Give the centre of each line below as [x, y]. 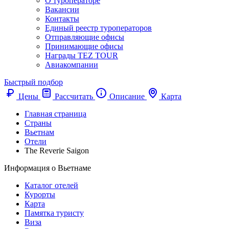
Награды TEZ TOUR [82, 55]
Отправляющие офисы [85, 37]
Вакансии [62, 9]
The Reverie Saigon [57, 151]
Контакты [62, 19]
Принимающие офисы [84, 46]
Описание [127, 96]
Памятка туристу [54, 213]
